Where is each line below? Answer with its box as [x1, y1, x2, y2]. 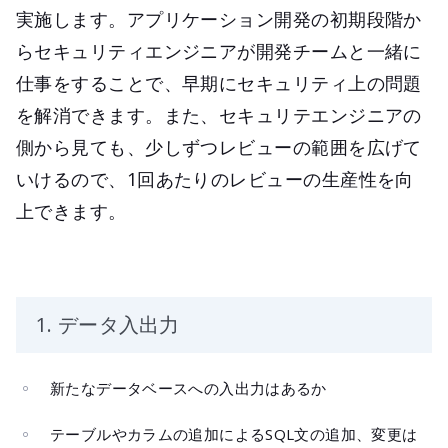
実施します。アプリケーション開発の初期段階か [16, 6, 422, 31]
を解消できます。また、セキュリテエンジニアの [16, 102, 422, 127]
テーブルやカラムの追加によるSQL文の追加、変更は [50, 423, 418, 444]
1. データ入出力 [36, 310, 180, 338]
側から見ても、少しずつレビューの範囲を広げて [16, 134, 422, 159]
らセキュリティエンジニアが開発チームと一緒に [16, 38, 422, 63]
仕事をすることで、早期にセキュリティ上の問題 [16, 70, 422, 95]
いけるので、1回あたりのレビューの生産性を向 [16, 166, 414, 191]
